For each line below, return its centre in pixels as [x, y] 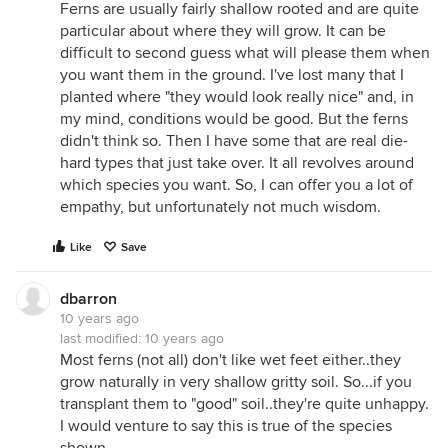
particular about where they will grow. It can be [223, 31]
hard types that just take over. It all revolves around [237, 163]
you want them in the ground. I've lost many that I [232, 75]
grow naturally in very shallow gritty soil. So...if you [236, 382]
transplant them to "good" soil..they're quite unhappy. [244, 404]
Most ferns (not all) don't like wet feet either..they [230, 360]
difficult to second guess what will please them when [245, 53]
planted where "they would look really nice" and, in [237, 97]
